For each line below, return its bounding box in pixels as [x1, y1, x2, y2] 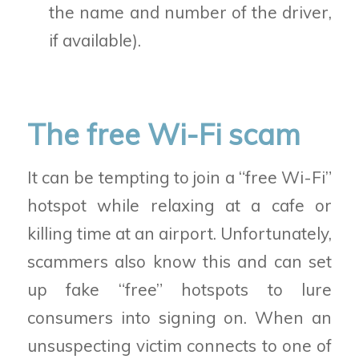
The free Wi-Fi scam [26, 115, 301, 152]
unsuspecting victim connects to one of [26, 335, 333, 357]
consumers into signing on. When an [26, 307, 333, 329]
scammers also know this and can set [26, 251, 333, 272]
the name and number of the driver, [49, 2, 333, 23]
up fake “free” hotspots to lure [26, 279, 333, 301]
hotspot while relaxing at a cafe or [26, 195, 333, 216]
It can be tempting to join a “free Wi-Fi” [26, 167, 333, 188]
